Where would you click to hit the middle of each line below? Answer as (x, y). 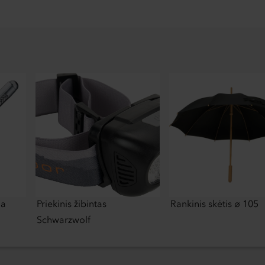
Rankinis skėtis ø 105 (214, 205)
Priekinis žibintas (72, 205)
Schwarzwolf (64, 221)
